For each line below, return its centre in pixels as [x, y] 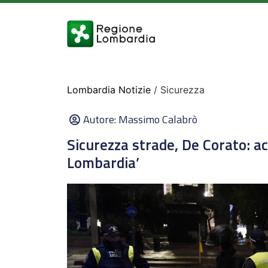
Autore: [101, 119]
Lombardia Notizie [109, 90]
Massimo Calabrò [158, 119]
